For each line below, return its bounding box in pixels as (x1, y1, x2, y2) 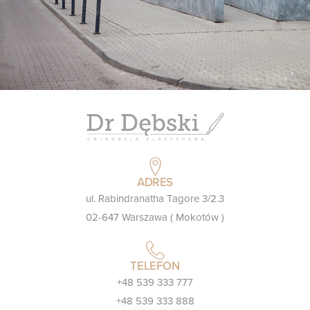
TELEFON (130, 259, 180, 273)
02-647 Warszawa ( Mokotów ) (86, 211, 224, 224)
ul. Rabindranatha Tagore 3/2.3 (86, 192, 224, 205)
